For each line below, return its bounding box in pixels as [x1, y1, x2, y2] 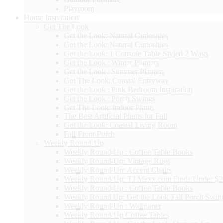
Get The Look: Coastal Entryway [64, 76, 169, 85]
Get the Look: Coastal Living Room [64, 120, 177, 129]
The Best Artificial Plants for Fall [64, 111, 167, 120]
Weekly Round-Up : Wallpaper [64, 201, 161, 210]
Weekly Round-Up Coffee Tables [64, 210, 169, 219]
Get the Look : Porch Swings [64, 94, 155, 103]
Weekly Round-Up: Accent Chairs [64, 165, 172, 174]
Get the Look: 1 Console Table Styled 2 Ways [64, 49, 208, 58]
